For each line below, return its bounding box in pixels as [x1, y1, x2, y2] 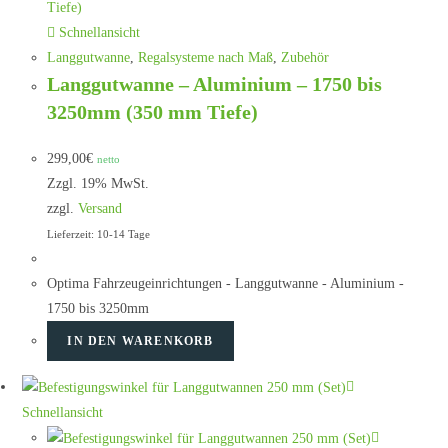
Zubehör [281, 50, 330, 66]
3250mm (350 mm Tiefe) [47, 101, 259, 124]
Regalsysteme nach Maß [138, 50, 274, 66]
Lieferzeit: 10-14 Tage [47, 228, 151, 241]
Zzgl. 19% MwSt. [47, 176, 150, 192]
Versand [78, 201, 123, 217]
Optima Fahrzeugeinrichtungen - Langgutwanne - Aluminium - [47, 276, 405, 292]
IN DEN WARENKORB [67, 334, 214, 349]
